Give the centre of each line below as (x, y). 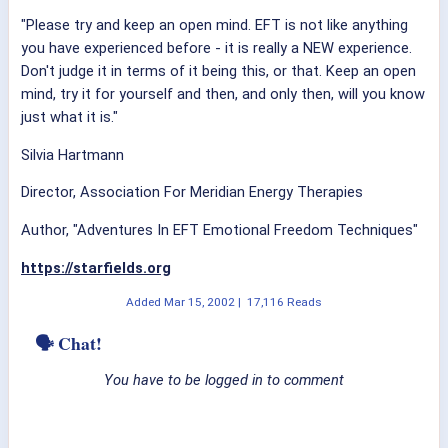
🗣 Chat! (68, 343)
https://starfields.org (96, 267)
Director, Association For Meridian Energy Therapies (192, 192)
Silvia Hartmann (72, 154)
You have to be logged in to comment (224, 380)
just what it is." (69, 117)
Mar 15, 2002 (199, 302)
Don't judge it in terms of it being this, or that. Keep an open (218, 71)
